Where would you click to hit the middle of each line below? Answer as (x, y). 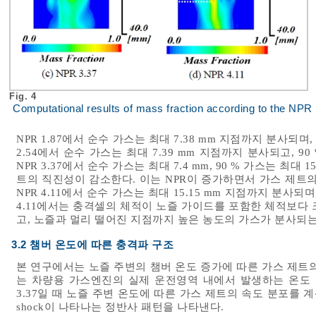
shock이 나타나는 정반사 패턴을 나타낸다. (120, 306)
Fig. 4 (24, 96)
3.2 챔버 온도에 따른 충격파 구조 (92, 244)
